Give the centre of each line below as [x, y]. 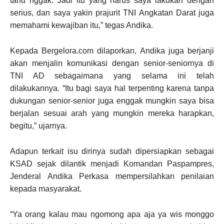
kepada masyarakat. [46, 189]
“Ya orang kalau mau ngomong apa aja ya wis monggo [112, 214]
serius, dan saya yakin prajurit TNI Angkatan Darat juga [112, 13]
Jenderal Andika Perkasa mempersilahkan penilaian [112, 176]
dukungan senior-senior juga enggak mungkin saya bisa [112, 101]
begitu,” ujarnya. [38, 126]
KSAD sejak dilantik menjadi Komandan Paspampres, [112, 164]
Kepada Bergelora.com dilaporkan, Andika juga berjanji [112, 51]
